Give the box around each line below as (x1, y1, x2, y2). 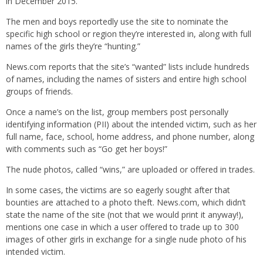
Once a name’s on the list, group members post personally (6, 106, 228, 117)
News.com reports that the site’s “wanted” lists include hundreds (6, 60, 249, 72)
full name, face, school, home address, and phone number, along (6, 130, 254, 142)
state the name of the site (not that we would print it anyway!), (6, 208, 244, 220)
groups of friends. (6, 85, 73, 97)
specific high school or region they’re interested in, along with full (6, 28, 251, 39)
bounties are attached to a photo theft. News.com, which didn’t (6, 196, 246, 208)
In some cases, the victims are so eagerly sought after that (6, 184, 230, 195)
